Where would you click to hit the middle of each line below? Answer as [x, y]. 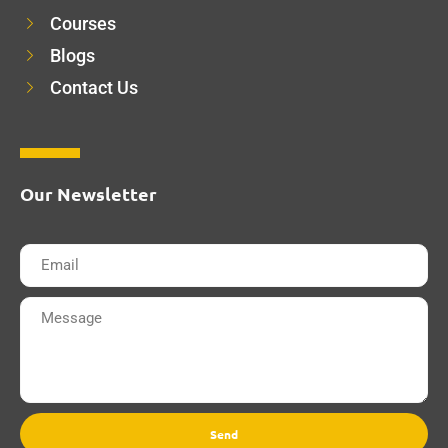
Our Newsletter [88, 193]
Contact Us [94, 87]
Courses [83, 23]
